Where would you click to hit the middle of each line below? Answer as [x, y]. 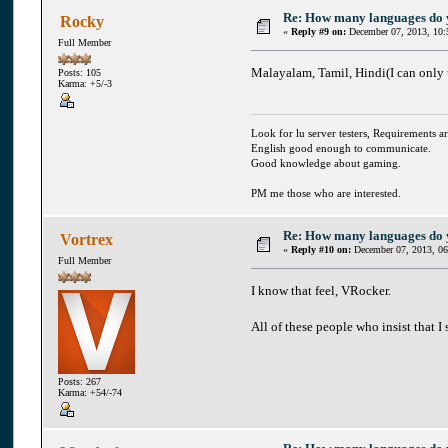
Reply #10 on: [321, 249]
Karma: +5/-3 [84, 84]
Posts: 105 [79, 73]
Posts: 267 [79, 382]
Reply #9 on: [318, 31]
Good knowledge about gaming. [325, 162]
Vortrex [86, 240]
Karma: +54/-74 [89, 393]
